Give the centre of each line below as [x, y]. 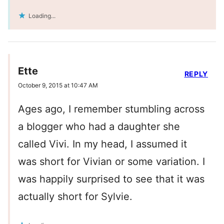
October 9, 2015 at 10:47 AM [58, 85]
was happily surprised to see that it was [111, 179]
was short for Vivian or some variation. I [111, 162]
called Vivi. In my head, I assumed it [102, 144]
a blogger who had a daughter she [99, 127]
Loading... [42, 16]
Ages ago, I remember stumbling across [111, 109]
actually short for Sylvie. [75, 197]
